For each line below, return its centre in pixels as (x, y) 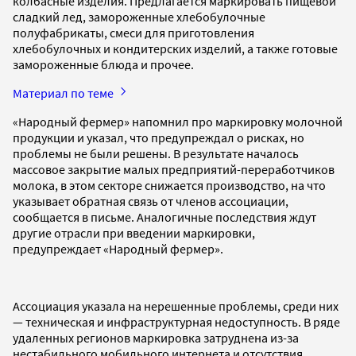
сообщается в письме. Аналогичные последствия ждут (164, 217)
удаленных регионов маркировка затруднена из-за (156, 337)
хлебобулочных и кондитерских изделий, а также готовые (175, 48)
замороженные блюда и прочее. (103, 64)
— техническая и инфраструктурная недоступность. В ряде (176, 321)
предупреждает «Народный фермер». (118, 248)
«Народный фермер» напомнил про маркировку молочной (178, 121)
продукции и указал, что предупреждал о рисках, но (159, 137)
